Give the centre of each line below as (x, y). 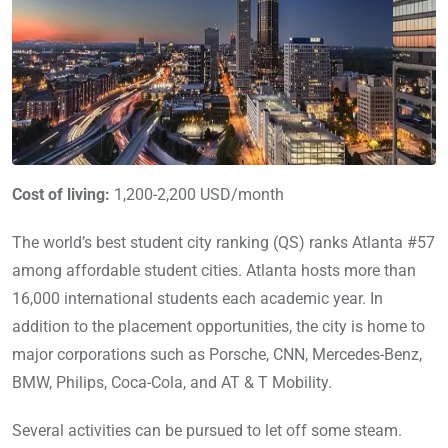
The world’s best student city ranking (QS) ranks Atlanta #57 (223, 242)
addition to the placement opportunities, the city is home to (218, 326)
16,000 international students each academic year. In (197, 298)
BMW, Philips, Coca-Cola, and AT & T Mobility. (172, 382)
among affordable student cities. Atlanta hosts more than (214, 270)
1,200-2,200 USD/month (197, 194)
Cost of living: (61, 194)
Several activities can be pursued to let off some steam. (207, 430)
